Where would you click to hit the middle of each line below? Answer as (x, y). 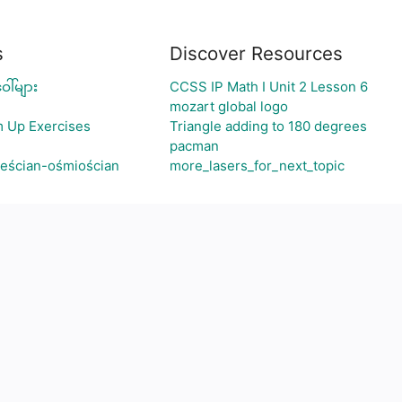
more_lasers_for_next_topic (257, 166)
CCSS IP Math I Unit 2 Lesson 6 (269, 87)
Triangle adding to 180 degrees (268, 126)
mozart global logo (229, 106)
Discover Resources (256, 53)
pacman (194, 146)
